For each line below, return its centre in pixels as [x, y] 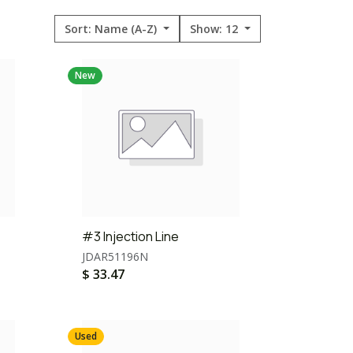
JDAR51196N [115, 256]
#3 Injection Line [130, 236]
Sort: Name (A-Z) [113, 28]
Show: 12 [216, 28]
